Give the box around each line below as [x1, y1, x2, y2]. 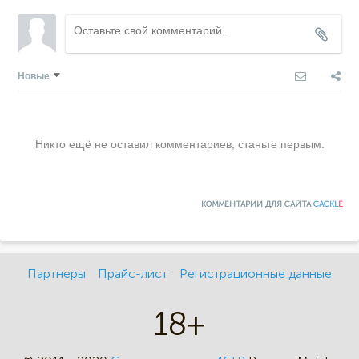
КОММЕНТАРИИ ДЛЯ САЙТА [201, 199, 313, 209]
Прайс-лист [97, 265, 167, 281]
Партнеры [26, 265, 86, 281]
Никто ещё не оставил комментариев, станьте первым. [34, 135, 325, 151]
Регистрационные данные [179, 265, 332, 281]
